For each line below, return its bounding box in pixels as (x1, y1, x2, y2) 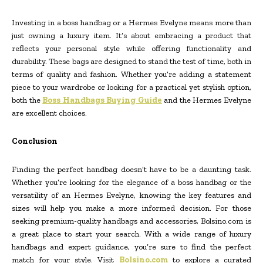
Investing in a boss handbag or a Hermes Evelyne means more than (12, 18, 251, 28)
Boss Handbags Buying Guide (42, 95, 162, 106)
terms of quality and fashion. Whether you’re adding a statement (12, 69, 251, 80)
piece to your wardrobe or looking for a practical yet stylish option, (12, 82, 251, 93)
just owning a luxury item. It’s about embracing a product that (12, 31, 251, 41)
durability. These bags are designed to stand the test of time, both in (12, 56, 251, 67)
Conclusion (12, 136, 58, 147)
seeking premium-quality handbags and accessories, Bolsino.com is (12, 216, 251, 227)
